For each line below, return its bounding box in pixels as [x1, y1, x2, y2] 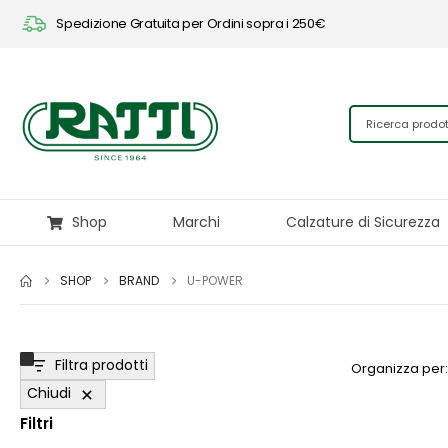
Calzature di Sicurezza [286, 212, 440, 232]
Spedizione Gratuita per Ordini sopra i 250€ [56, 14, 326, 33]
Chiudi [27, 383, 71, 404]
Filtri [20, 412, 53, 434]
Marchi [173, 212, 220, 232]
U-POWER [187, 272, 243, 290]
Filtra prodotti [55, 355, 148, 376]
